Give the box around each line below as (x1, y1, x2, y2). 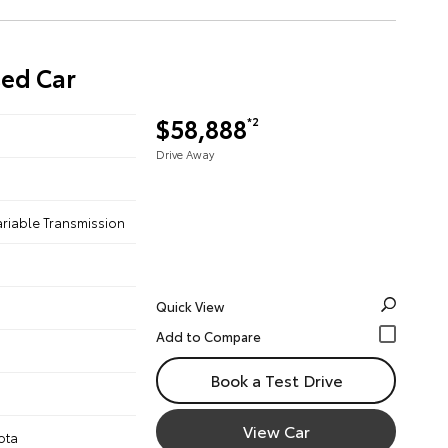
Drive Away (156, 146, 214, 162)
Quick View (156, 297, 224, 315)
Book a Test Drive (209, 368, 343, 391)
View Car (242, 419, 310, 442)
